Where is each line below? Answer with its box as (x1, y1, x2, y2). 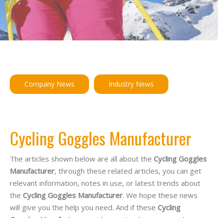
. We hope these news (123, 190, 198, 200)
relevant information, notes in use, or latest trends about (10, 178, 200, 188)
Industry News (109, 79, 154, 89)
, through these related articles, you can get (54, 166, 201, 176)
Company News (24, 79, 74, 89)
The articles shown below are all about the (10, 154, 154, 163)
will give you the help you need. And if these (10, 202, 158, 212)
